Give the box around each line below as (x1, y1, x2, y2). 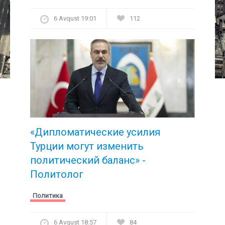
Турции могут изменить (30, 140, 144, 153)
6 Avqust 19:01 (54, 14, 96, 22)
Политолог (30, 168, 83, 181)
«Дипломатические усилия (30, 126, 160, 139)
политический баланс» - (30, 154, 146, 167)
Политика (33, 192, 63, 200)
